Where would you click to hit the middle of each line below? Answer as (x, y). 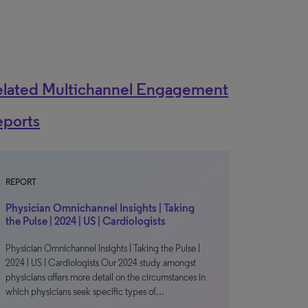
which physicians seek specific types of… (85, 292)
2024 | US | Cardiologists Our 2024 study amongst (101, 263)
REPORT (21, 182)
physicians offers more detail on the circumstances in (106, 277)
